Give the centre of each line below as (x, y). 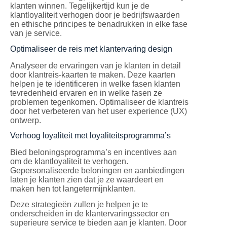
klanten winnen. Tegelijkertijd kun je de (80, 6)
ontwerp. (26, 120)
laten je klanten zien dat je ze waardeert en (87, 180)
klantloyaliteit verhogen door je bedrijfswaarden (95, 15)
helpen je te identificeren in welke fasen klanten (95, 84)
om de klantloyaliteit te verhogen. (69, 162)
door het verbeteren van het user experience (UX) (99, 111)
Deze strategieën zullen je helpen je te (79, 205)
